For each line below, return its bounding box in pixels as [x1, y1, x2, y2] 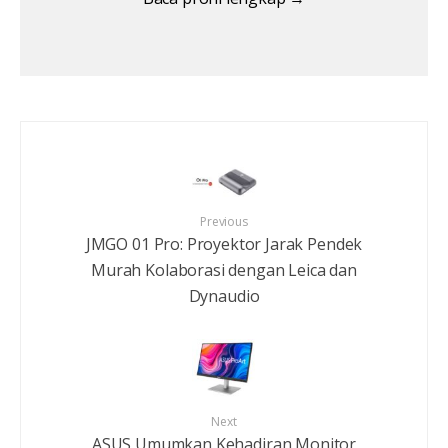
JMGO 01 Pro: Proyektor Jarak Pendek [85, 232, 363, 255]
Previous [200, 212, 248, 230]
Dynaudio [188, 284, 260, 307]
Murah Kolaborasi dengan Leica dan [91, 258, 357, 281]
